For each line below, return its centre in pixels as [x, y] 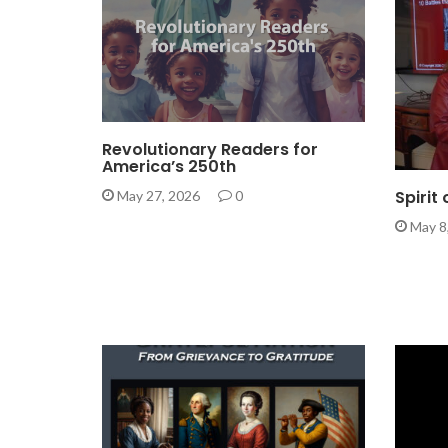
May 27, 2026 [158, 196]
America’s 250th [169, 167]
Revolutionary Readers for [210, 150]
